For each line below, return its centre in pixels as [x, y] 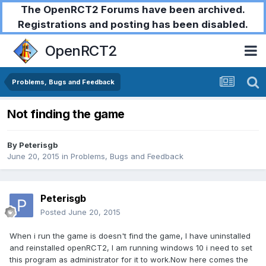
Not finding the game [66, 114]
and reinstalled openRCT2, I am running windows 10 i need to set [131, 248]
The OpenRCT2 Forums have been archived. [133, 9]
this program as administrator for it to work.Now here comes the [129, 260]
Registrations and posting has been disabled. [133, 24]
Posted [54, 212]
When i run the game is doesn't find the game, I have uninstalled [130, 236]
